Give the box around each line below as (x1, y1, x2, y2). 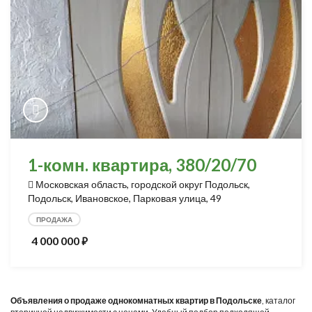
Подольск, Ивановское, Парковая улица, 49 (28, 192, 221, 204)
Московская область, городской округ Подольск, (36, 178, 250, 190)
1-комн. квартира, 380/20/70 (28, 155, 256, 175)
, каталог (262, 295, 295, 306)
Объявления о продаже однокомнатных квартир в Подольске (10, 295, 262, 306)
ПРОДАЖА (36, 215, 72, 224)
